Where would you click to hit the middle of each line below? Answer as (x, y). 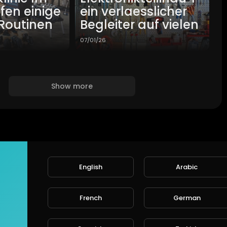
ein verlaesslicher (133, 12)
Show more (72, 86)
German (187, 198)
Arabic (187, 167)
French (90, 198)
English (90, 167)
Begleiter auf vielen (139, 25)
